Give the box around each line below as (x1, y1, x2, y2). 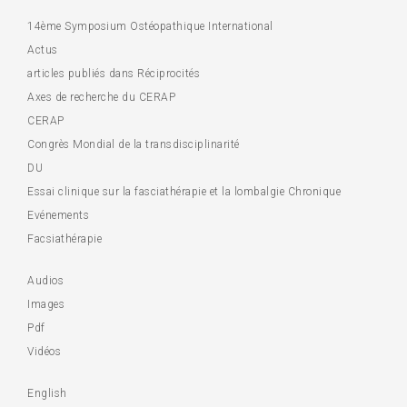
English (27, 387, 67, 400)
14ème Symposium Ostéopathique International (27, 20, 273, 33)
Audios (27, 274, 64, 287)
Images (27, 298, 65, 311)
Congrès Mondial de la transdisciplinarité (27, 138, 240, 151)
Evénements (27, 209, 89, 222)
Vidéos (27, 345, 61, 358)
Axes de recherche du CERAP (27, 91, 175, 104)
